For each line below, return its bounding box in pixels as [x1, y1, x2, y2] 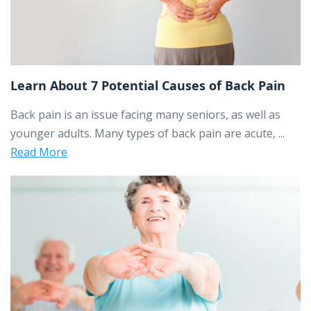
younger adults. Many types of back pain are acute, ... [10, 125, 285, 141]
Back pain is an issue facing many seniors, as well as [10, 106, 280, 122]
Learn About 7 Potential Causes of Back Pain [10, 76, 285, 94]
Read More [10, 144, 67, 160]
